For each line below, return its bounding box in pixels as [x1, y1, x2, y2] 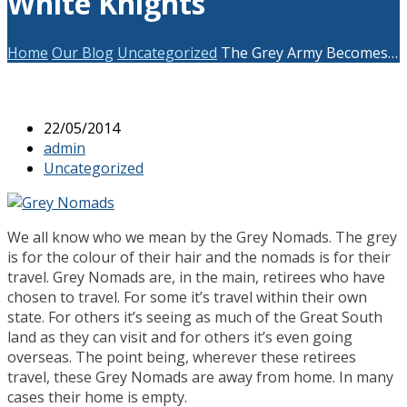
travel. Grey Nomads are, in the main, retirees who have [7, 266, 385, 287]
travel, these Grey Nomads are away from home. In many [7, 366, 393, 387]
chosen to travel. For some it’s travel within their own [7, 286, 367, 307]
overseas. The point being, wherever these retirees [7, 346, 356, 367]
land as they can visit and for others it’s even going [7, 326, 352, 347]
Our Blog [52, 42, 114, 63]
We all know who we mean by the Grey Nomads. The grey [7, 226, 397, 247]
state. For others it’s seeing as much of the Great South [7, 306, 382, 327]
